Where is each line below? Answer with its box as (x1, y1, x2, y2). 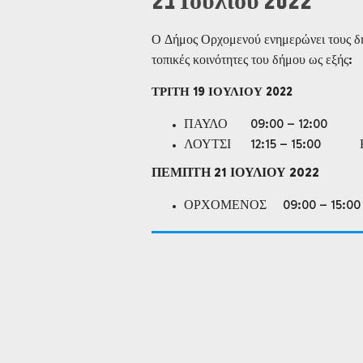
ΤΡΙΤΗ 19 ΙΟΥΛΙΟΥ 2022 (152, 84, 293, 99)
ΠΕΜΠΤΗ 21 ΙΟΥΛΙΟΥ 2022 (152, 164, 319, 180)
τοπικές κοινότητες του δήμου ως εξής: (152, 52, 352, 67)
